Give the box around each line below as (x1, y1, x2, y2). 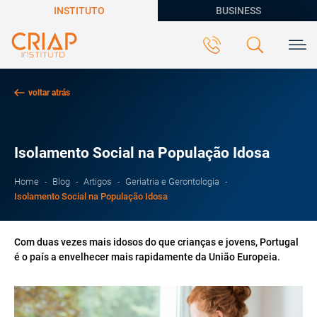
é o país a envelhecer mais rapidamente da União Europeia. (14, 251, 280, 263)
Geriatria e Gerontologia (125, 176, 219, 187)
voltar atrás (28, 88, 70, 98)
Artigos (83, 176, 112, 187)
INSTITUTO (53, 5, 105, 16)
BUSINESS (215, 5, 261, 16)
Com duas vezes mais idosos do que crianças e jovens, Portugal (14, 236, 299, 248)
